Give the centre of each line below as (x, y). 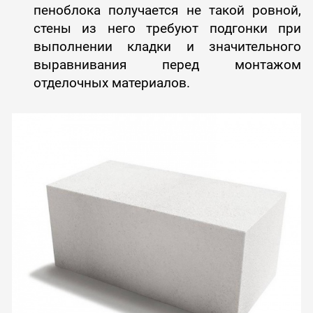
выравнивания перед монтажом (167, 64)
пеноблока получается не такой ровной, (167, 10)
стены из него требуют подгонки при (167, 28)
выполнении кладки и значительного (167, 46)
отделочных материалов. (111, 82)
